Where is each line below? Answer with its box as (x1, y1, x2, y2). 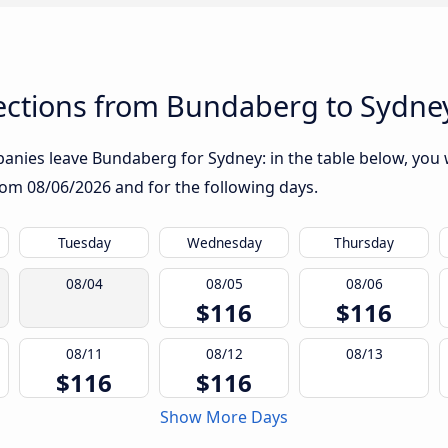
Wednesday (186, 233, 262, 253)
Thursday (334, 233, 394, 253)
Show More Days (160, 406, 288, 429)
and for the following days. (111, 176, 318, 199)
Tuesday (57, 233, 111, 253)
